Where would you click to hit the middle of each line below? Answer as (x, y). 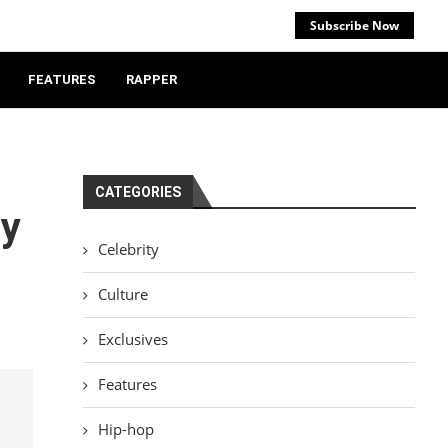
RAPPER (151, 79)
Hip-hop (126, 429)
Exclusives (133, 339)
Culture (123, 294)
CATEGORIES (138, 192)
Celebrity (129, 249)
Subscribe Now (354, 25)
